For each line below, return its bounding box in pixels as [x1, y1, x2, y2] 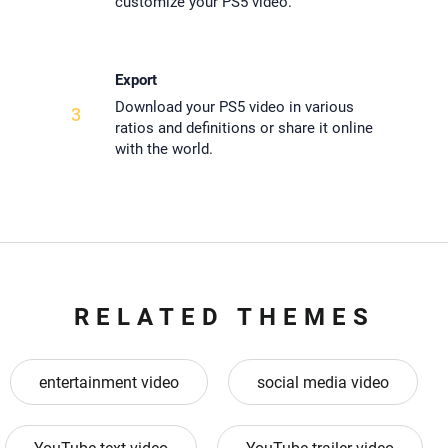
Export [114, 71, 157, 90]
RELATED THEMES [73, 303, 375, 332]
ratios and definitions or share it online [114, 119, 373, 138]
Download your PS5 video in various [114, 98, 354, 117]
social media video [257, 373, 389, 393]
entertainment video [39, 373, 179, 393]
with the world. [114, 140, 213, 159]
